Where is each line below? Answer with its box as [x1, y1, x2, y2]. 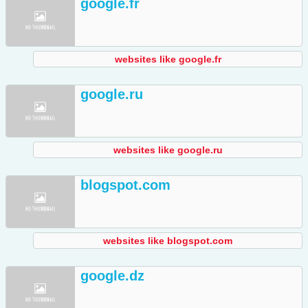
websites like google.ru [113, 144, 223, 156]
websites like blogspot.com [103, 235, 232, 247]
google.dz [80, 268, 144, 284]
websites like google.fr [114, 54, 221, 65]
